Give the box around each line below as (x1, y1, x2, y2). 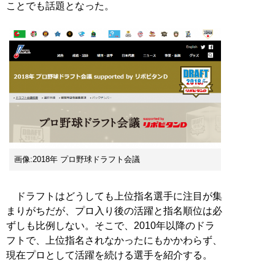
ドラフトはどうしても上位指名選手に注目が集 (6, 190, 222, 201)
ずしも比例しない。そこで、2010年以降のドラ (6, 220, 215, 231)
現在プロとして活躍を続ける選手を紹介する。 (6, 249, 212, 260)
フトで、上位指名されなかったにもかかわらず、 (6, 234, 222, 246)
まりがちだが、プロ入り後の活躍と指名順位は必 (6, 205, 222, 216)
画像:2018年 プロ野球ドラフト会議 (14, 154, 140, 164)
